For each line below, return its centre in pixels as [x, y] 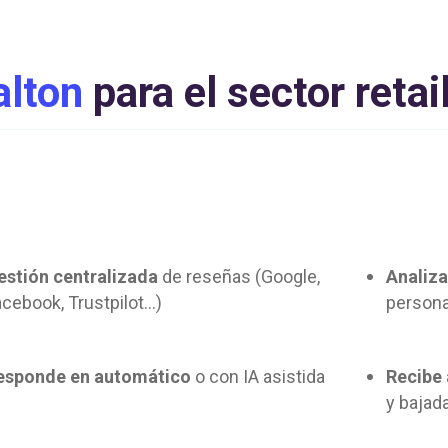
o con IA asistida [258, 376]
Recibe [414, 376]
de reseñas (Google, [241, 276]
